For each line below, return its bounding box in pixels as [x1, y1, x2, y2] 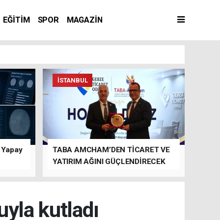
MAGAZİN [66, 15, 103, 25]
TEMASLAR [53, 169, 93, 178]
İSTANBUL [57, 77, 88, 84]
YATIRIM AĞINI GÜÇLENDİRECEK [53, 157, 165, 166]
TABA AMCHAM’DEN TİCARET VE [53, 145, 170, 154]
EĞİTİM [2, 15, 30, 25]
